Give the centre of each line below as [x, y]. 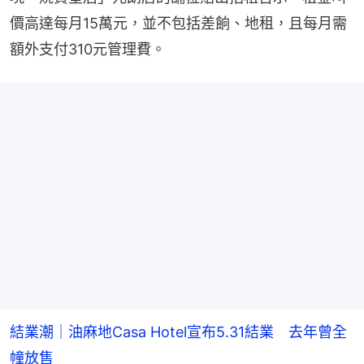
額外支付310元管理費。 [88, 50]
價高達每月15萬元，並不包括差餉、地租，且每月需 [178, 24]
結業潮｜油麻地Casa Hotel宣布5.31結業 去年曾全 [178, 332]
